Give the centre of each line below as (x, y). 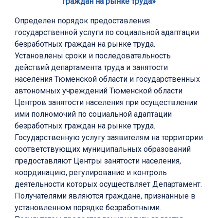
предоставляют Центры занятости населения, (98, 161)
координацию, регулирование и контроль (91, 173)
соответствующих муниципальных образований (103, 149)
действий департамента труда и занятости (91, 68)
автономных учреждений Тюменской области (99, 91)
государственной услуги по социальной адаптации (107, 33)
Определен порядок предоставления (82, 21)
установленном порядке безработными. (88, 208)
